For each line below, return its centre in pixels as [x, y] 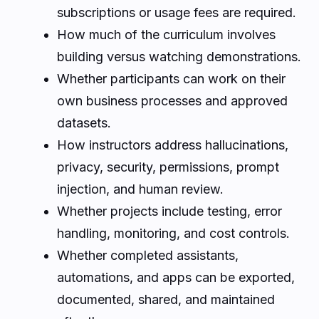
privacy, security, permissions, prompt [168, 167]
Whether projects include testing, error [169, 211]
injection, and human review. [140, 189]
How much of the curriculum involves [166, 34]
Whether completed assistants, [148, 255]
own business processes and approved [172, 100]
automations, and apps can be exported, [176, 277]
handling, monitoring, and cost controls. [173, 233]
